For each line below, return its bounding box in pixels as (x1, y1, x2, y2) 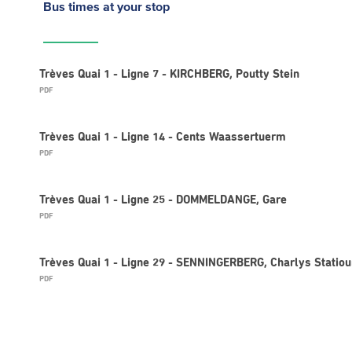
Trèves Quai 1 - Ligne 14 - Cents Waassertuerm (39, 131, 286, 143)
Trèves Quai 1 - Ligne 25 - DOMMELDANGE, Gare (39, 194, 287, 206)
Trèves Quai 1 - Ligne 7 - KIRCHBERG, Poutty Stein (39, 68, 299, 80)
